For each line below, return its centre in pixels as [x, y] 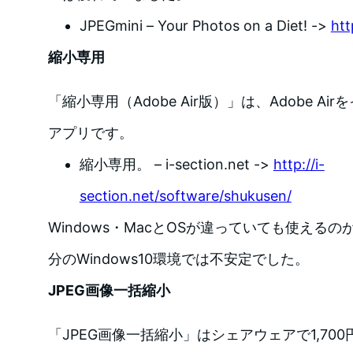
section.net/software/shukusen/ [185, 195]
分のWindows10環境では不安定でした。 [178, 258]
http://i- [299, 164]
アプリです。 [90, 132]
